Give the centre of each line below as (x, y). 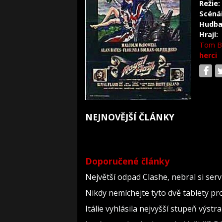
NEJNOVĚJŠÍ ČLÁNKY (130, 117)
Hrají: (209, 34)
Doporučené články (127, 161)
